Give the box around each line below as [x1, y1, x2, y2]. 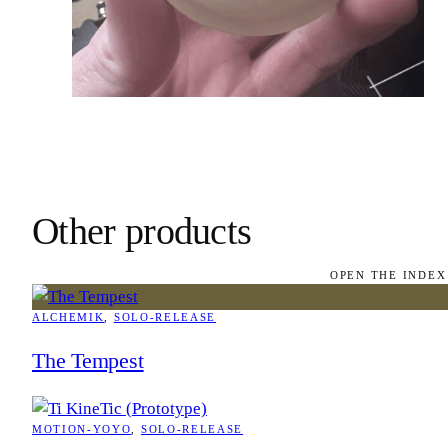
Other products [32, 210, 252, 253]
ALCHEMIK [32, 311, 105, 323]
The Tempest [32, 347, 144, 373]
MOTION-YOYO [32, 423, 132, 435]
